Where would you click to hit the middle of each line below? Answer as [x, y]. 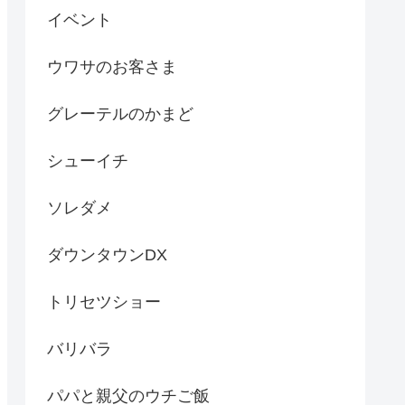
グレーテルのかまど [120, 113]
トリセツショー [104, 301]
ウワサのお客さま [112, 66]
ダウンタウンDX [107, 254]
